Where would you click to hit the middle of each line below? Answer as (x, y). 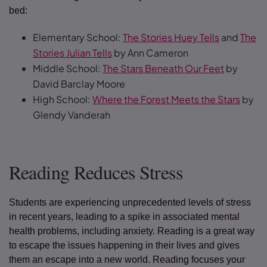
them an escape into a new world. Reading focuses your (127, 260)
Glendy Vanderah (72, 115)
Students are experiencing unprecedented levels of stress (130, 202)
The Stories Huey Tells (171, 37)
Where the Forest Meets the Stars (166, 99)
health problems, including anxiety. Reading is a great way (132, 231)
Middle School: (68, 68)
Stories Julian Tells (72, 53)
